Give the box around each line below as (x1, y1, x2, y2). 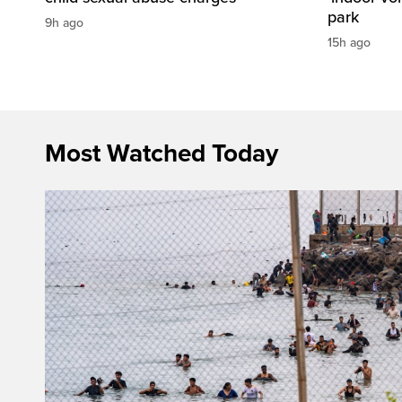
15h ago (328, 35, 371, 51)
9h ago (45, 15, 83, 31)
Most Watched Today (45, 138, 278, 170)
